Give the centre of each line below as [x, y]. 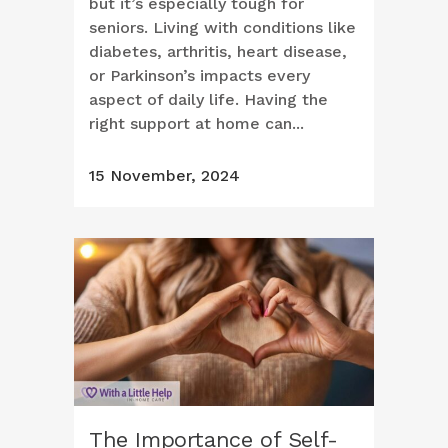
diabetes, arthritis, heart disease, [218, 52]
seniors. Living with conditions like [222, 28]
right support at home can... [196, 124]
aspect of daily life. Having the [208, 100]
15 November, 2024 [164, 176]
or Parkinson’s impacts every [199, 76]
